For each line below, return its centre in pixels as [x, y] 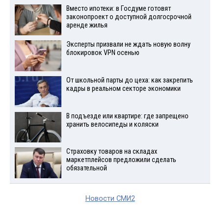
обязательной [86, 168]
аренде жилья [87, 26]
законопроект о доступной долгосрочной [129, 17]
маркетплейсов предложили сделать [121, 160]
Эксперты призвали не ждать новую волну [128, 45]
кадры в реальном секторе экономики [123, 88]
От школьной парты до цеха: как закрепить [129, 80]
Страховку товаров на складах [111, 152]
